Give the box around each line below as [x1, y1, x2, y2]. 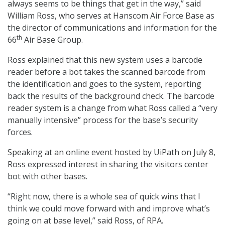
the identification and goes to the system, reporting [8, 78, 201, 90]
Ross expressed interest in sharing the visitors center [8, 159, 208, 170]
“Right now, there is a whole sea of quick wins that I [8, 191, 200, 202]
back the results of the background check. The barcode [8, 90, 214, 102]
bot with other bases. [8, 171, 87, 182]
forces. [8, 127, 33, 138]
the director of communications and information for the [8, 22, 217, 34]
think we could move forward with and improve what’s [8, 203, 210, 214]
